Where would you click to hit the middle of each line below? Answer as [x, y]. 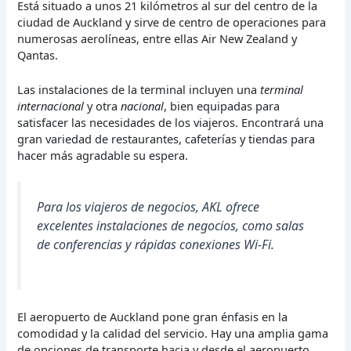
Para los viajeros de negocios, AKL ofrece [148, 207]
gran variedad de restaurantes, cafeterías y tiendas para [166, 139]
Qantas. [38, 54]
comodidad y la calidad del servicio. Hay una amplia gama [173, 333]
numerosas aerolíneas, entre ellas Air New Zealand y [157, 38]
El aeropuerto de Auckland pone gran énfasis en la [153, 317]
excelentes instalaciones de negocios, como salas [171, 226]
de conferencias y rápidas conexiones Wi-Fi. [156, 245]
